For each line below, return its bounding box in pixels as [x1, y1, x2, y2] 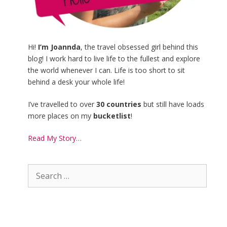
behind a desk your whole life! [28, 77, 125, 87]
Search [27, 165, 50, 175]
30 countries [96, 99, 141, 109]
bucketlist [93, 111, 131, 121]
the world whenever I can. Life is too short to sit [28, 65, 185, 75]
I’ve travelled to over [28, 99, 96, 109]
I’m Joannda [36, 42, 81, 52]
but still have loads [141, 99, 204, 109]
